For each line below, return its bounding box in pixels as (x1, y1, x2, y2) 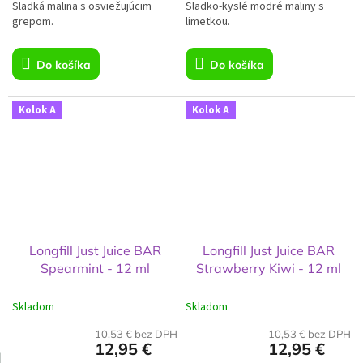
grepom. (12, 14, 53, 31)
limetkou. (186, 14, 230, 31)
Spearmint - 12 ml (40, 259, 150, 276)
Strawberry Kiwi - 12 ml (195, 259, 341, 276)
